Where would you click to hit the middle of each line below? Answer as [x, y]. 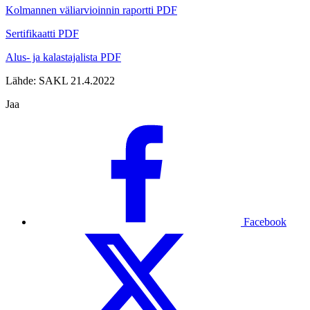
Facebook [265, 221]
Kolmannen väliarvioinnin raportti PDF [91, 10]
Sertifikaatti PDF [42, 33]
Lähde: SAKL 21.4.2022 [60, 80]
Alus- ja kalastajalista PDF [63, 57]
